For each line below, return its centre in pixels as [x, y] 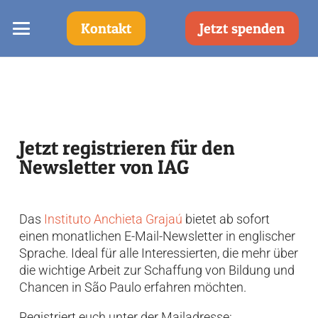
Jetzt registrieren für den [127, 147]
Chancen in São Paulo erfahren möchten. [133, 287]
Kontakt [106, 28]
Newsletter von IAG [104, 166]
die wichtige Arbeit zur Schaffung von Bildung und [157, 270]
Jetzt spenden [242, 28]
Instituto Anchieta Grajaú [115, 219]
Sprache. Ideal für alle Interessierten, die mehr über [159, 253]
